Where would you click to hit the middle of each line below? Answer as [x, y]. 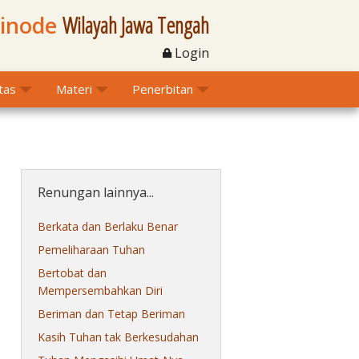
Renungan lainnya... [96, 192]
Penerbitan [163, 89]
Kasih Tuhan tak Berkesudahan [118, 337]
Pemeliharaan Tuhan [91, 250]
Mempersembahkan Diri [100, 290]
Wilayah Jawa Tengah [136, 26]
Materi [74, 89]
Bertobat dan [72, 273]
